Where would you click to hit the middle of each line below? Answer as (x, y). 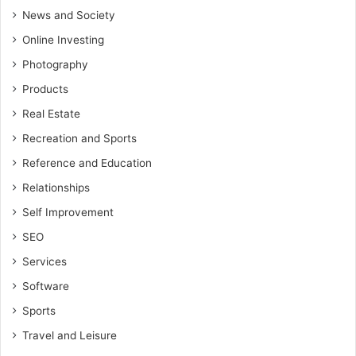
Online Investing (63, 40)
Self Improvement (68, 212)
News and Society (69, 15)
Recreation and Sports (79, 138)
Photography (55, 64)
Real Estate (51, 114)
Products (45, 89)
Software (46, 286)
